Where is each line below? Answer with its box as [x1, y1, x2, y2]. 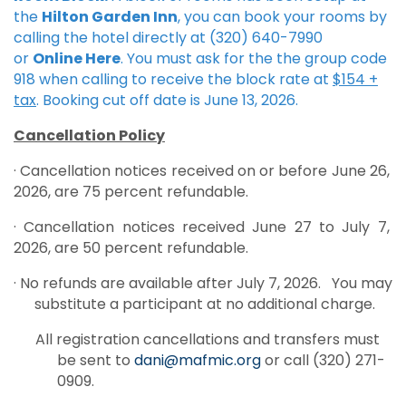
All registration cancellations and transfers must [35, 329, 380, 350]
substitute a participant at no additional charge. [34, 294, 375, 314]
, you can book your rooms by [178, 6, 387, 27]
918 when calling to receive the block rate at [14, 69, 333, 90]
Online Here [33, 48, 121, 69]
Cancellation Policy [14, 125, 165, 146]
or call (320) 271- [261, 350, 385, 371]
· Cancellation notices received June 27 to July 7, [14, 217, 390, 237]
